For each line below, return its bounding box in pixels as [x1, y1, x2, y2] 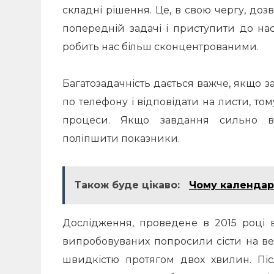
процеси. [62, 114, 121, 126]
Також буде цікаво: [75, 179, 183, 191]
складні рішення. [62, 4, 155, 16]
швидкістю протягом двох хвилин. [62, 254, 257, 265]
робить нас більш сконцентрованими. [62, 41, 259, 53]
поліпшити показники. [62, 133, 180, 144]
